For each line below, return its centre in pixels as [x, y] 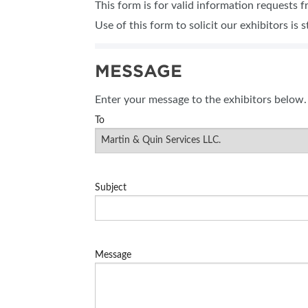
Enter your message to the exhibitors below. [201, 100]
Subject [111, 188]
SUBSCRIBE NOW [270, 21]
